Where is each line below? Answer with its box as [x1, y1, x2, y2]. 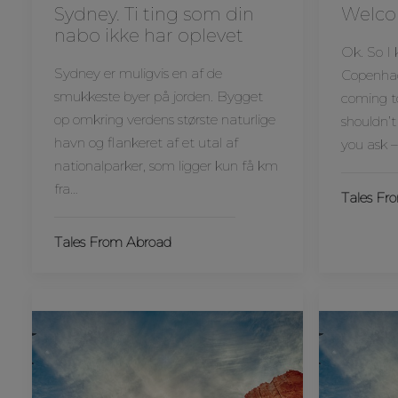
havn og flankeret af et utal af [54, 134, 238, 151]
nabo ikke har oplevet [54, 25, 243, 46]
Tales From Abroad [54, 234, 171, 251]
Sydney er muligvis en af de [54, 65, 222, 82]
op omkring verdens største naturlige [54, 111, 275, 128]
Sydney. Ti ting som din [54, 4, 254, 25]
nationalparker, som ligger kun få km [54, 157, 278, 174]
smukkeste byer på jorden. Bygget [54, 88, 263, 105]
